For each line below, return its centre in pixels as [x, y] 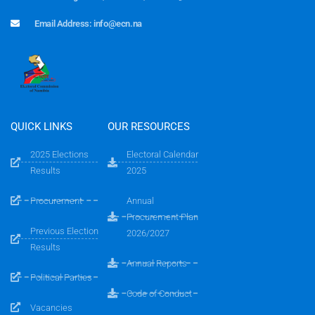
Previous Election [64, 231]
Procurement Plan [163, 217]
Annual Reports [157, 263]
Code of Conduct [160, 293]
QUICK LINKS [41, 126]
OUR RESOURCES [148, 126]
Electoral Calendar [163, 154]
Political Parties [61, 277]
